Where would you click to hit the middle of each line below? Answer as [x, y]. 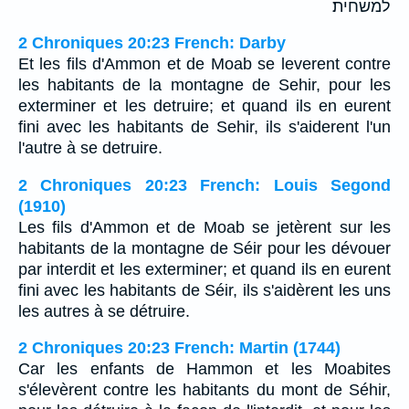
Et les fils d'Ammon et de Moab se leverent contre [204, 64]
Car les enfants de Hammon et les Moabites [204, 369]
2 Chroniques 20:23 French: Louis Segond [204, 185]
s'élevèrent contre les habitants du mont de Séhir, [204, 390]
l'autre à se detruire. [90, 148]
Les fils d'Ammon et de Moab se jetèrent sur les [204, 227]
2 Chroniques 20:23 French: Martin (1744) [179, 348]
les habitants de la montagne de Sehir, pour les [204, 85]
